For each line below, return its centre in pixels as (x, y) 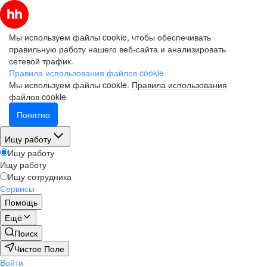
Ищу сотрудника (40, 176)
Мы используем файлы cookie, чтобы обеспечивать (110, 37)
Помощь (21, 202)
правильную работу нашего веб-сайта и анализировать (117, 49)
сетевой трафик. (41, 61)
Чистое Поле (39, 249)
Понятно (33, 114)
